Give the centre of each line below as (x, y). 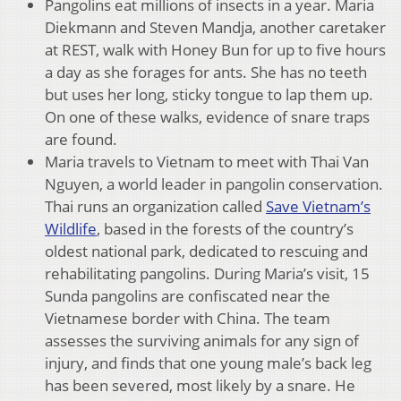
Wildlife (71, 228)
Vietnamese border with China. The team (188, 318)
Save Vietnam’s (318, 206)
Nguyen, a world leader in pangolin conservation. (214, 183)
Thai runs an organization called (155, 206)
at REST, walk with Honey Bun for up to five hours (215, 49)
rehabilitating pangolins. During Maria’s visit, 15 (207, 273)
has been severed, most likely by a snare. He (200, 385)
